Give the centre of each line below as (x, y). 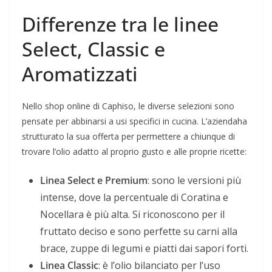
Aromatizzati (80, 74)
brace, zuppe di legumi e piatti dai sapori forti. (144, 249)
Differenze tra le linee (120, 24)
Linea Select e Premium (94, 181)
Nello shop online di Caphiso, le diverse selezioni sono (128, 106)
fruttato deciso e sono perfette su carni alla (139, 232)
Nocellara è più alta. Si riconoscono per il (132, 215)
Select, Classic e (93, 49)
